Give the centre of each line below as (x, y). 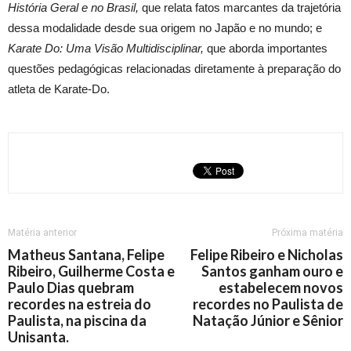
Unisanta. (38, 337)
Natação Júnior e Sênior (268, 320)
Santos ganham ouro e (272, 271)
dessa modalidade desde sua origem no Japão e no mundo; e (165, 28)
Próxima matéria (308, 233)
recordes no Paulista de (268, 304)
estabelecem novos (281, 288)
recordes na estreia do (80, 304)
